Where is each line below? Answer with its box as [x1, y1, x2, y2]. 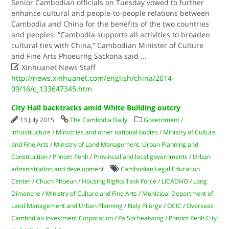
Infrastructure [11, 128, 51, 136]
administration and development [11, 165, 104, 173]
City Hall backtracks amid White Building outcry [11, 103, 181, 112]
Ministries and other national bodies [56, 128, 158, 136]
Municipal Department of [142, 189, 214, 198]
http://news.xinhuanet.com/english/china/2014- [11, 73, 175, 83]
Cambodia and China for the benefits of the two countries [11, 19, 210, 29]
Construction [11, 152, 48, 161]
